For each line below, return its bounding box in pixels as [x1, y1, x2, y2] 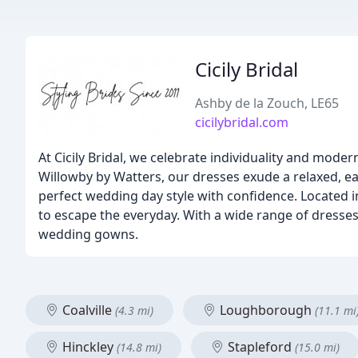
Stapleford [225, 338, 295, 356]
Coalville [59, 301, 115, 319]
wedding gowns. [38, 225, 138, 243]
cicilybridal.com [195, 113, 288, 131]
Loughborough [217, 301, 315, 319]
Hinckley [59, 338, 117, 356]
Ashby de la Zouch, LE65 [195, 94, 339, 112]
